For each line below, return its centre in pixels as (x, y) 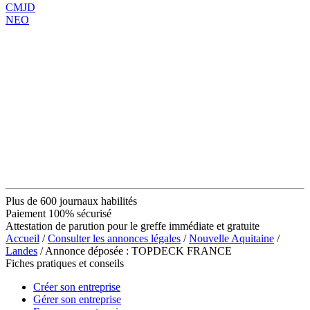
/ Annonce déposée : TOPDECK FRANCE (135, 250)
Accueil (22, 238)
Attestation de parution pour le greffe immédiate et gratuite (133, 226)
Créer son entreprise (77, 286)
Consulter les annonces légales (114, 238)
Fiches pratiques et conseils (65, 263)
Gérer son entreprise (77, 299)
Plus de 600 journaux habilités (71, 201)
